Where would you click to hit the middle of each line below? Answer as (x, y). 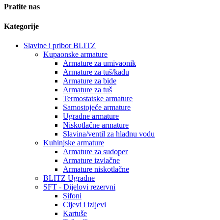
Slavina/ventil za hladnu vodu (109, 134)
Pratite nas (22, 7)
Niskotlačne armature (96, 125)
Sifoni (72, 196)
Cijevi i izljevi (84, 205)
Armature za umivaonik (99, 63)
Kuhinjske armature (74, 143)
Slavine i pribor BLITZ (60, 46)
